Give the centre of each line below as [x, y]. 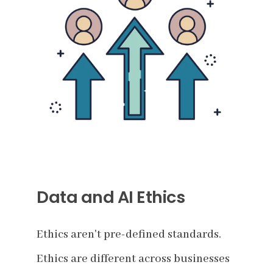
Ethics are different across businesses [133, 259]
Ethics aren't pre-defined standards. [129, 234]
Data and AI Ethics [111, 197]
